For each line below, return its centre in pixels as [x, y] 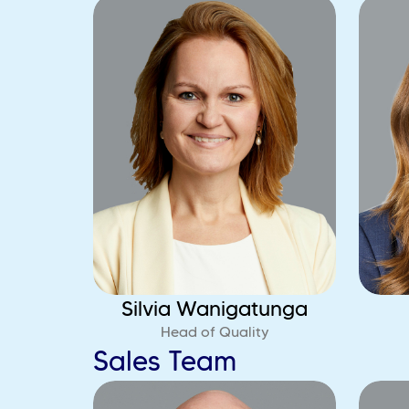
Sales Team [165, 361]
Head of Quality [215, 332]
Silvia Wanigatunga [215, 309]
